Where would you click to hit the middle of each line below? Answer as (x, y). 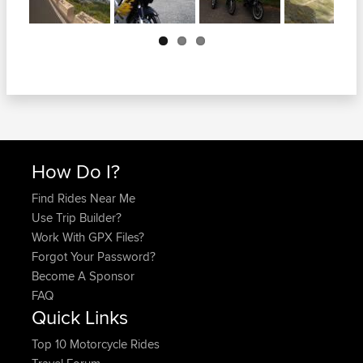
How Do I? (76, 171)
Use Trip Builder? (77, 217)
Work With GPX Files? (88, 237)
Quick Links (80, 316)
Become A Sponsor (83, 275)
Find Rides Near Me (83, 198)
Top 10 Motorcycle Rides (96, 344)
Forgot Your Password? (94, 256)
